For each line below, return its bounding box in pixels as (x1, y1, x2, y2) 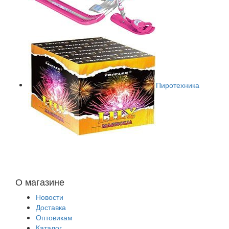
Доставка (36, 201, 66, 212)
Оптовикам (36, 212, 73, 222)
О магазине (15, 174, 64, 188)
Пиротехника (156, 79, 199, 90)
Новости (36, 191, 63, 202)
